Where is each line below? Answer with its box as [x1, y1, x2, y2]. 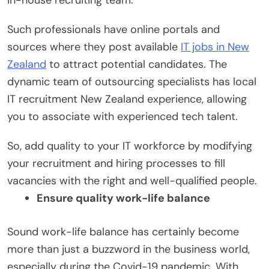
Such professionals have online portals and [7, 22, 220, 37]
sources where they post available [7, 39, 181, 54]
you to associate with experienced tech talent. [7, 109, 238, 124]
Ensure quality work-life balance [37, 190, 210, 205]
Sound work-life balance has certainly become [7, 224, 239, 239]
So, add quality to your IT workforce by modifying [7, 138, 252, 153]
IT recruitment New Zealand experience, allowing [7, 91, 247, 106]
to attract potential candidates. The [46, 56, 227, 71]
